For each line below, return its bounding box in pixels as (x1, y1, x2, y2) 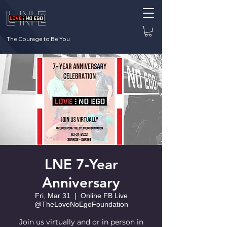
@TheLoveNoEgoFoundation (34, 200, 128, 208)
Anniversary (42, 173, 120, 191)
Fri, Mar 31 (34, 191, 70, 200)
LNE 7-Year (44, 155, 118, 173)
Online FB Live (80, 191, 128, 200)
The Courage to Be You (7, 35, 70, 43)
